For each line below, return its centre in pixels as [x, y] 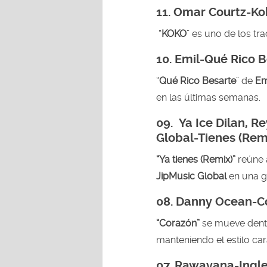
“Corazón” [179, 223]
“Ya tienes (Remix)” [196, 159]
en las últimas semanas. [208, 97]
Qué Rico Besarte [198, 80]
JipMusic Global [191, 176]
